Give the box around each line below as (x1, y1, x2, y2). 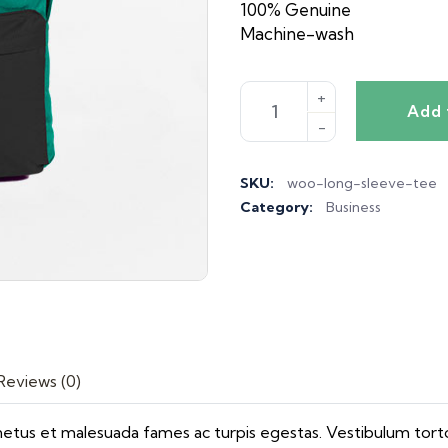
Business (326, 198, 381, 217)
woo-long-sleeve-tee (287, 174, 437, 193)
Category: (240, 198, 316, 217)
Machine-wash (240, 23, 354, 44)
